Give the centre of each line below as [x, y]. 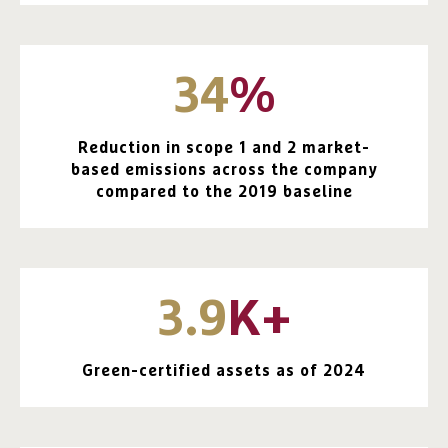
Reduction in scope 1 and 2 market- [224, 148]
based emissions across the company [224, 170]
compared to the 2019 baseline [224, 192]
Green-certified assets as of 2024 [224, 371]
